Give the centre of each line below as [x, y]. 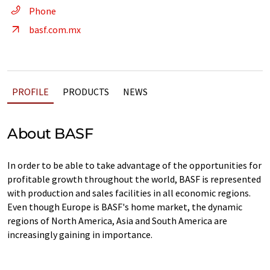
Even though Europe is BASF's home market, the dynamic [125, 207]
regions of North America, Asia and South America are [117, 221]
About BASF [50, 133]
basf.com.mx [55, 30]
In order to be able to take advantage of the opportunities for [134, 165]
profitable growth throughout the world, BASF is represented [134, 179]
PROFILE [30, 92]
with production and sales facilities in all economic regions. [129, 193]
